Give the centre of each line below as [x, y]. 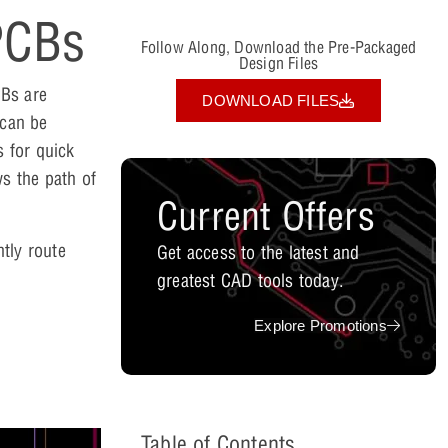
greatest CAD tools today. [250, 280]
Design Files [278, 63]
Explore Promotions [320, 325]
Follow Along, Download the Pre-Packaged [278, 47]
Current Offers [266, 215]
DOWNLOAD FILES [271, 100]
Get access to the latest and [258, 252]
